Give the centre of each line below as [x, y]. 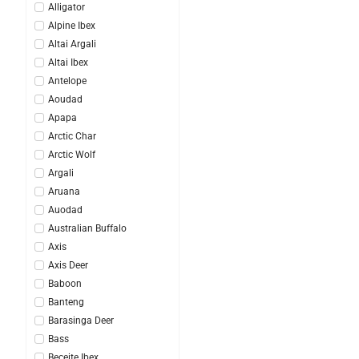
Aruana [64, 191]
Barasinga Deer [81, 320]
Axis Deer [68, 265]
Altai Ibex [68, 62]
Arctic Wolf [72, 154]
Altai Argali [72, 44]
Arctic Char [72, 136]
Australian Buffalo [87, 228]
